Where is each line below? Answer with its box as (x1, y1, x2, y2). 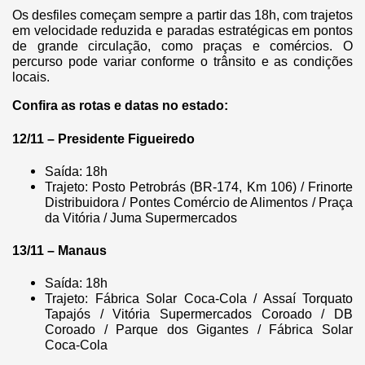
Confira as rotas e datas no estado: (12, 99, 228, 113)
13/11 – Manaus (12, 244, 107, 258)
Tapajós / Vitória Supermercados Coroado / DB (45, 307, 353, 322)
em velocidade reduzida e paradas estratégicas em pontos (12, 24, 353, 38)
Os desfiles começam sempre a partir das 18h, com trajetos (12, 8, 353, 23)
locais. (12, 70, 50, 85)
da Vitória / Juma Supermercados (45, 210, 237, 225)
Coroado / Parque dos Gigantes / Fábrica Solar (45, 323, 353, 337)
